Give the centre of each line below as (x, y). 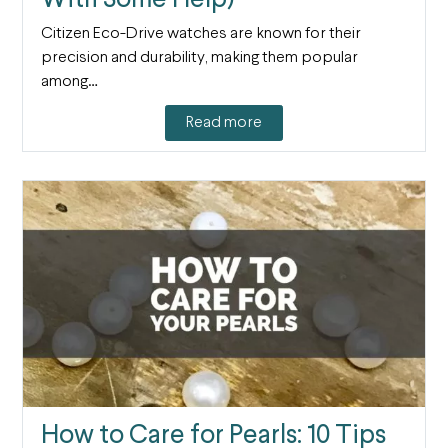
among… (69, 82)
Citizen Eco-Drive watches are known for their (200, 34)
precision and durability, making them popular (199, 58)
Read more (224, 122)
